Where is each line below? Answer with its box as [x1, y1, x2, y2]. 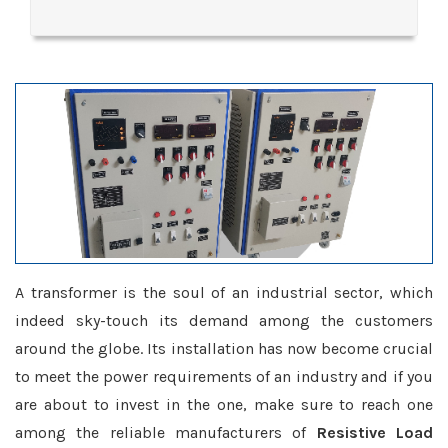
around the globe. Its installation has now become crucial [15, 339, 433, 358]
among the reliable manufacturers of [15, 423, 317, 442]
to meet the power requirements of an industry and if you [15, 367, 433, 386]
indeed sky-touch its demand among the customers [15, 311, 433, 330]
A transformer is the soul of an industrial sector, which [15, 283, 433, 302]
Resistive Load [316, 423, 434, 442]
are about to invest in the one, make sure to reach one [15, 395, 433, 414]
